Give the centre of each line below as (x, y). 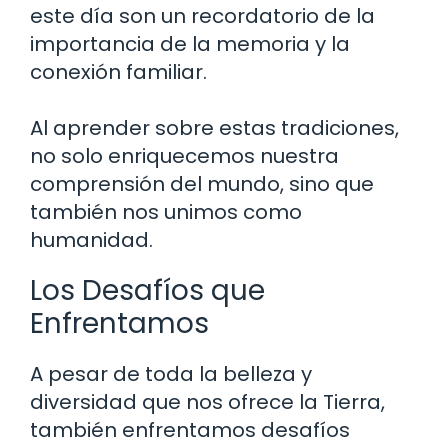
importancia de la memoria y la (190, 43)
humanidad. (91, 239)
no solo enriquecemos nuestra (184, 155)
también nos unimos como (166, 211)
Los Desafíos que (147, 290)
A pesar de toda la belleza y (171, 373)
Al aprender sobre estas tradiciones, (214, 127)
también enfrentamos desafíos (190, 429)
